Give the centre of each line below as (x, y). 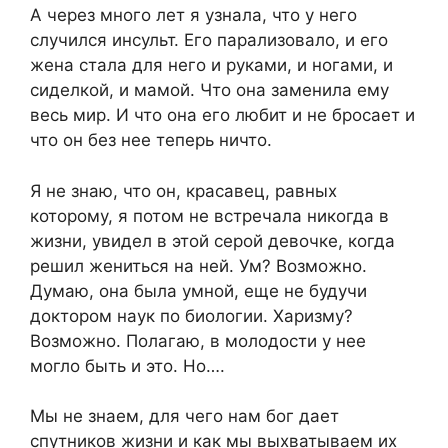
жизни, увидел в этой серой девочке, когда (212, 240)
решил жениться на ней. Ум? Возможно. (198, 265)
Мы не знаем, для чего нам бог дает (184, 416)
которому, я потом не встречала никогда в (209, 215)
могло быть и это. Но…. (127, 365)
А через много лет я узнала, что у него (193, 15)
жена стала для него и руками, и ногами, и (211, 65)
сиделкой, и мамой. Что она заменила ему (209, 90)
